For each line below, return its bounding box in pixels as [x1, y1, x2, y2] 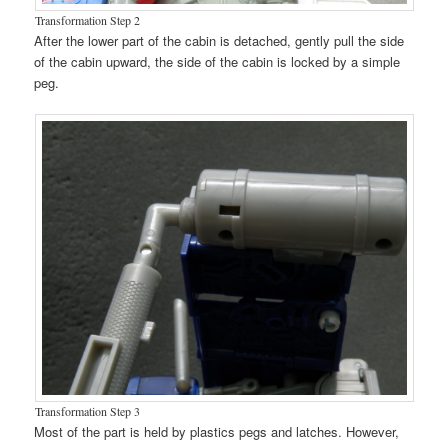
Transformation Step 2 [34, 12, 140, 29]
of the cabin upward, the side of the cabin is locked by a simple [34, 52, 401, 72]
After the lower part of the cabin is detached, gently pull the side [34, 31, 405, 51]
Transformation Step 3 [34, 403, 140, 420]
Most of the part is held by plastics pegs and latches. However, [34, 422, 400, 442]
